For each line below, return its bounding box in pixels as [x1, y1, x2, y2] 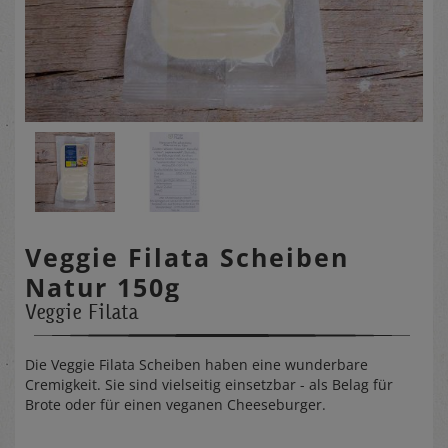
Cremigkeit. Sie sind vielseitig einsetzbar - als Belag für [25, 374, 393, 394]
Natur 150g [25, 269, 181, 304]
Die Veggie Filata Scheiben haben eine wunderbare [25, 354, 368, 374]
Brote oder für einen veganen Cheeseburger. [25, 394, 326, 414]
